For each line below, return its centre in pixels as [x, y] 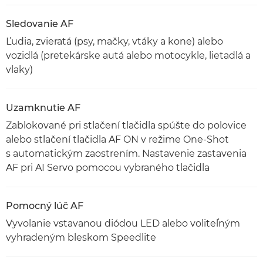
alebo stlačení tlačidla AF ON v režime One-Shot [117, 139]
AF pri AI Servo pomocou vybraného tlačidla [108, 168]
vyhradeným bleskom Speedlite [81, 237]
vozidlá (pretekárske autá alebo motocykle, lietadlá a [128, 55]
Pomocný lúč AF [45, 206]
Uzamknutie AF [43, 108]
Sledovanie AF [40, 24]
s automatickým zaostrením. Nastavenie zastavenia [126, 154]
